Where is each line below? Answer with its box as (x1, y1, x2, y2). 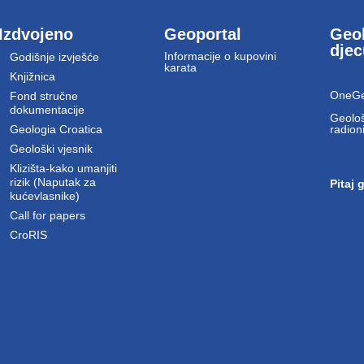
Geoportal (164, 24, 242, 43)
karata (164, 60, 197, 74)
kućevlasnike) (10, 188, 80, 202)
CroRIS (10, 227, 48, 241)
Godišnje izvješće (10, 50, 100, 63)
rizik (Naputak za (10, 175, 97, 188)
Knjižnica (10, 69, 56, 83)
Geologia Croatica (10, 122, 103, 136)
